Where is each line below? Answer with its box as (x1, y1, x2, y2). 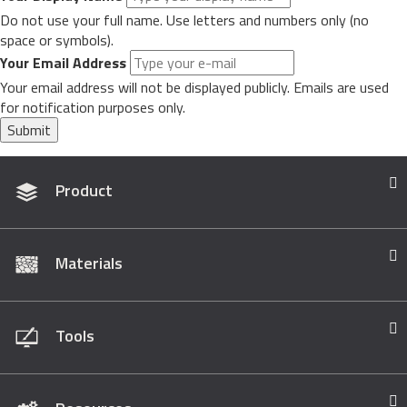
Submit (7, 119, 51, 142)
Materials (55, 250, 123, 275)
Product (55, 177, 113, 203)
